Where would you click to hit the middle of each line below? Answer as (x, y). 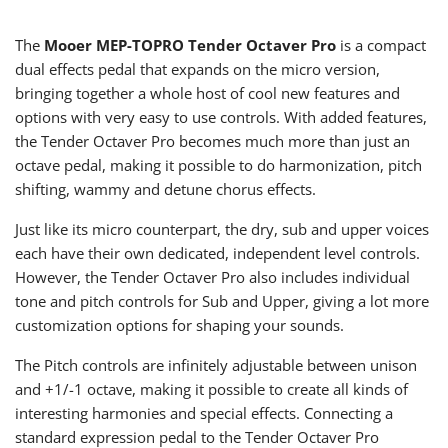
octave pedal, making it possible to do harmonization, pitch (218, 165)
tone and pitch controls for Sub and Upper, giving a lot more (222, 301)
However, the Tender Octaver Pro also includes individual (212, 277)
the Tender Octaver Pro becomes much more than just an (212, 141)
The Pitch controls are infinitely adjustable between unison (216, 365)
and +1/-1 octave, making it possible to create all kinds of (211, 389)
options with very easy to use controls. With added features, (221, 117)
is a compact (383, 45)
